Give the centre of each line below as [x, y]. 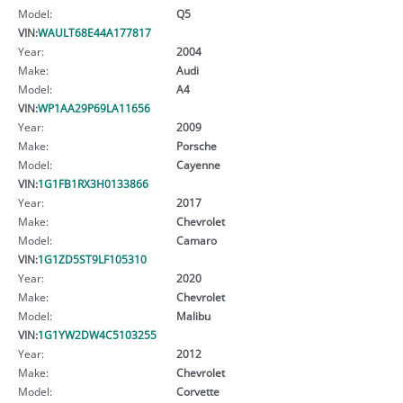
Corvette [197, 391]
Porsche [196, 145]
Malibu [193, 315]
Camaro [196, 240]
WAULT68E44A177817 [94, 32]
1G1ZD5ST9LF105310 [92, 259]
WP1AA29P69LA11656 [94, 107]
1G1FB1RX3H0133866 [93, 183]
